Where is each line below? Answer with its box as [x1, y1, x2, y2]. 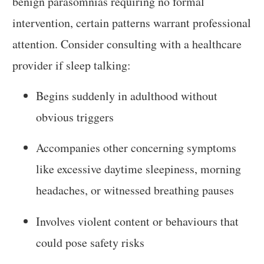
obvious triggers [36, 108, 114, 125]
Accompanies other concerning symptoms [36, 140, 237, 156]
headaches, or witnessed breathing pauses [36, 182, 235, 199]
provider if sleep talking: [12, 57, 131, 73]
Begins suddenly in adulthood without [36, 87, 218, 104]
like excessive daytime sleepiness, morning [36, 161, 242, 177]
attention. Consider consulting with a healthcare [12, 35, 242, 52]
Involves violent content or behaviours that [36, 213, 239, 229]
